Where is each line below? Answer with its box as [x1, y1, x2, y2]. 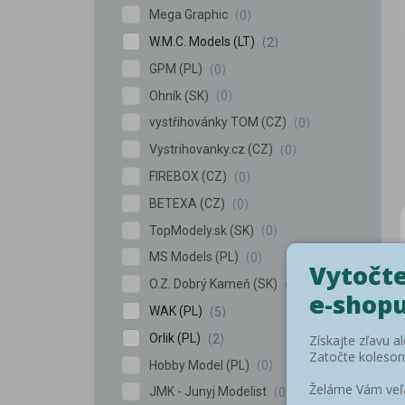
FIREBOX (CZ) [149, 168, 230, 184]
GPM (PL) [149, 61, 205, 76]
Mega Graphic [149, 7, 231, 23]
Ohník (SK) [149, 88, 212, 103]
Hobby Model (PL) [149, 357, 252, 372]
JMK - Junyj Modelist [149, 384, 269, 400]
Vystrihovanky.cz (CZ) [149, 142, 276, 157]
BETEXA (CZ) [149, 195, 228, 211]
